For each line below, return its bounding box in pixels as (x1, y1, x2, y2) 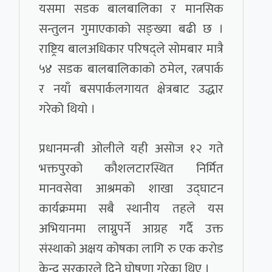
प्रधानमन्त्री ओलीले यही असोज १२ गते (39, 138, 223, 160)
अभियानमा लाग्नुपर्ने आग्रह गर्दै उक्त (39, 218, 223, 240)
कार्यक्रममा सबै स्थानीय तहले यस (39, 198, 223, 220)
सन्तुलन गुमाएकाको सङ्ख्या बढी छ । (39, 18, 223, 40)
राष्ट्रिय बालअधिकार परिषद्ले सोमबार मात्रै (39, 38, 223, 60)
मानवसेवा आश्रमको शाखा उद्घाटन (39, 178, 223, 200)
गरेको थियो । (39, 98, 96, 120)
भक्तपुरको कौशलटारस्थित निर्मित (39, 158, 223, 180)
